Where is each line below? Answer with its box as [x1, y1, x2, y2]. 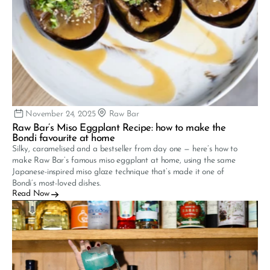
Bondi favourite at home [12, 133, 115, 143]
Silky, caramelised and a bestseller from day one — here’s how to [12, 145, 238, 154]
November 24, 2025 [25, 109, 96, 119]
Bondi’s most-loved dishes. [12, 179, 101, 188]
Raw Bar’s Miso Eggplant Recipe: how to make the [12, 123, 226, 133]
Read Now [12, 189, 49, 198]
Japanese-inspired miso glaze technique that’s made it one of [12, 168, 224, 177]
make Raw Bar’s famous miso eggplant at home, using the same [12, 156, 236, 165]
